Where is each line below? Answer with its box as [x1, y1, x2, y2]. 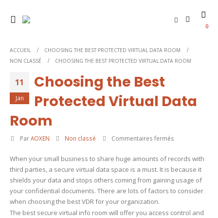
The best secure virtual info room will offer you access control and [10, 208, 204, 217]
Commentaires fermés [111, 134, 175, 142]
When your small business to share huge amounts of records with [10, 154, 204, 163]
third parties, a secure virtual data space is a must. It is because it [10, 165, 201, 174]
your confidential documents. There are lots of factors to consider [10, 186, 203, 195]
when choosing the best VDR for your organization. [10, 197, 160, 206]
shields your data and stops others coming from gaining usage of [10, 176, 202, 184]
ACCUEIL [10, 47, 31, 54]
